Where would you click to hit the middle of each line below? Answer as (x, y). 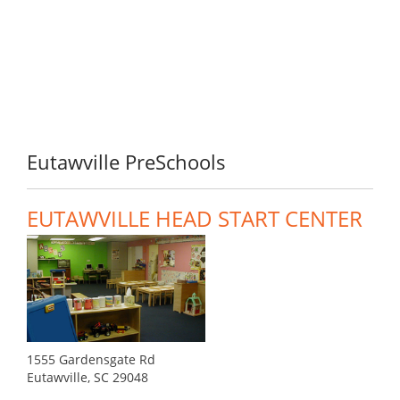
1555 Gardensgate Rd (91, 360)
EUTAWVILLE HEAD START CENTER (195, 219)
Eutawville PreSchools (126, 162)
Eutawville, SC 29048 (87, 378)
